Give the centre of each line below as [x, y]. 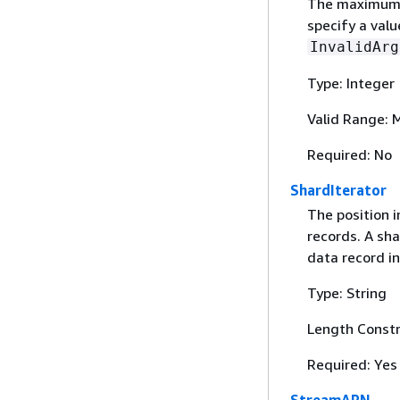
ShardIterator [338, 191]
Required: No [349, 155]
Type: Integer [350, 83]
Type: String [346, 293]
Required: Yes [352, 365]
